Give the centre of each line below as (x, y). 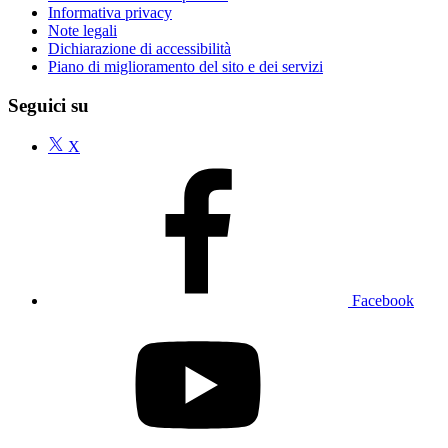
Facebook (383, 300)
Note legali (82, 31)
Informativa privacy (110, 13)
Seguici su (48, 105)
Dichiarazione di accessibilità (139, 49)
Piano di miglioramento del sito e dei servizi (185, 67)
